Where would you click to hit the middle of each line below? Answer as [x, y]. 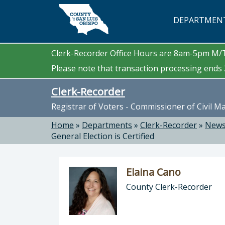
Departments [107, 125]
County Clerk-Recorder [169, 187]
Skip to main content [50, 12]
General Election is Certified [103, 136]
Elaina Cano [153, 172]
